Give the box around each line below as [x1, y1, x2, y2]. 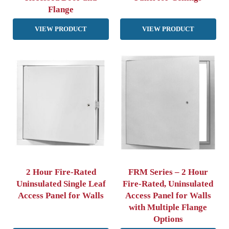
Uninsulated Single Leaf [16, 178, 106, 189]
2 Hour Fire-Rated [26, 167, 96, 177]
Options [153, 214, 183, 224]
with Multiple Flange [129, 202, 208, 212]
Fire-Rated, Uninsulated [123, 178, 214, 189]
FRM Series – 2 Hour [128, 167, 208, 177]
